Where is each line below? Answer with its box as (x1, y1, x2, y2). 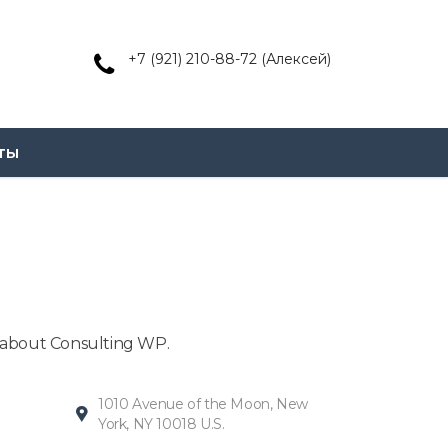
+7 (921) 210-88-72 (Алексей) (128, 50, 331, 68)
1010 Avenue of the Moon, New (98, 395, 308, 413)
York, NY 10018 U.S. (98, 415, 225, 433)
